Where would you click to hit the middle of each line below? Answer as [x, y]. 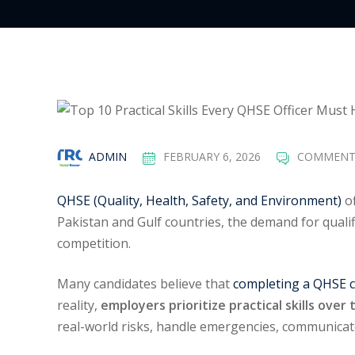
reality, [79, 305]
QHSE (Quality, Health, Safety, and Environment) [199, 201]
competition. [94, 244]
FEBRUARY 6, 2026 [212, 156]
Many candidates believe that [145, 284]
